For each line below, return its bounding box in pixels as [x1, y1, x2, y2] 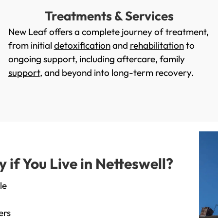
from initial [8, 39, 54, 52]
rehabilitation [129, 39, 184, 52]
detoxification [54, 39, 110, 52]
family [157, 53, 185, 65]
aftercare [116, 53, 155, 65]
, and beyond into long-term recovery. [39, 67, 194, 79]
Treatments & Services [44, 8, 174, 24]
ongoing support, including [8, 53, 117, 65]
